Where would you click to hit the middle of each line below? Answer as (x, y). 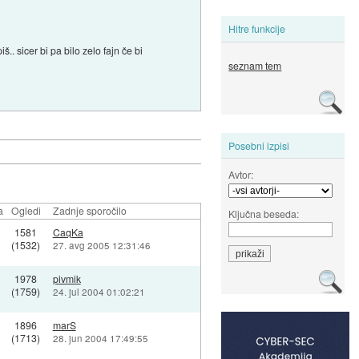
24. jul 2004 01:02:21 (99, 292)
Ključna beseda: (264, 213)
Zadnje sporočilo (89, 211)
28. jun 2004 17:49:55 (100, 339)
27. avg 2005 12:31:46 (101, 246)
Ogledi (26, 211)
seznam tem (255, 66)
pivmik (67, 279)
